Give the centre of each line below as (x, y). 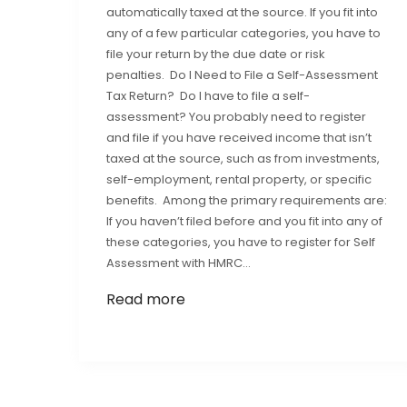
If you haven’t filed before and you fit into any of (244, 221)
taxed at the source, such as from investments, (243, 158)
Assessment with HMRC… (179, 263)
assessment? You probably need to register (236, 116)
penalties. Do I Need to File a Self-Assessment (242, 74)
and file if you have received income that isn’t (239, 137)
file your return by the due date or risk (216, 54)
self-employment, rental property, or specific (239, 179)
